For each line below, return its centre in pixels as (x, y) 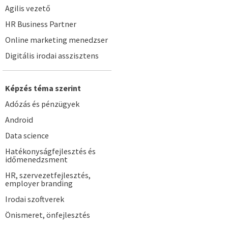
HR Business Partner (41, 24)
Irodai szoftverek (35, 199)
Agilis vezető (28, 8)
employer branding (39, 183)
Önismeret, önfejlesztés (48, 215)
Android (19, 120)
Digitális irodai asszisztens (52, 55)
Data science (27, 135)
